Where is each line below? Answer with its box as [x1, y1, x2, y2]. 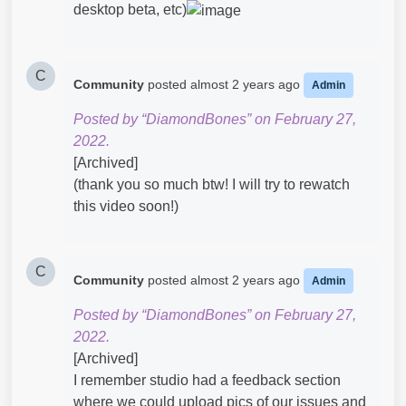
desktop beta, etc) [73, 2, 187, 17]
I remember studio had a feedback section [73, 372, 341, 388]
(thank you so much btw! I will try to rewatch [73, 176, 350, 192]
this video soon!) [73, 198, 179, 214]
